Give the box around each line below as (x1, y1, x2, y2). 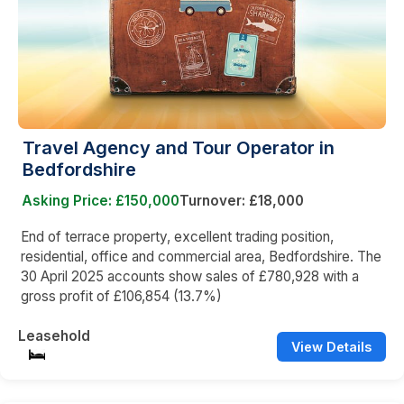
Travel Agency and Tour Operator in (23, 137, 335, 160)
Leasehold (18, 327, 90, 345)
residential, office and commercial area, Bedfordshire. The (21, 248, 381, 266)
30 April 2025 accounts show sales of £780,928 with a (21, 268, 359, 286)
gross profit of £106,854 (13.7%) (21, 288, 222, 306)
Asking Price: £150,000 (22, 192, 179, 210)
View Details (291, 339, 372, 355)
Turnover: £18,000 (179, 192, 304, 210)
